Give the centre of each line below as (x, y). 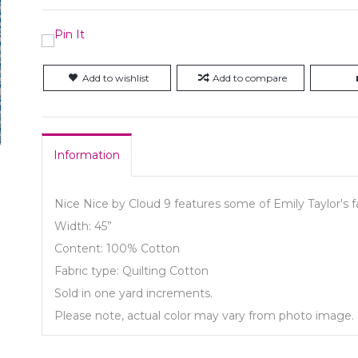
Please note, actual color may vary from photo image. (205, 316)
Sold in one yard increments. (134, 293)
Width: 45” (84, 226)
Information (87, 155)
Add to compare (249, 78)
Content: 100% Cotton (117, 249)
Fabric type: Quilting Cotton (132, 271)
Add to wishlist (116, 78)
